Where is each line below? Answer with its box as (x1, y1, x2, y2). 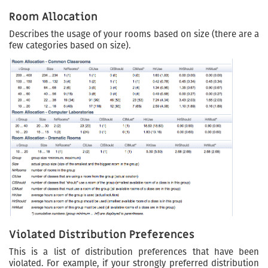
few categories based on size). (9, 40, 131, 51)
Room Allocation (9, 10, 98, 25)
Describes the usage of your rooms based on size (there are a (9, 29, 259, 40)
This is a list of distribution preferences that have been (9, 246, 259, 257)
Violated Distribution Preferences (9, 227, 194, 242)
